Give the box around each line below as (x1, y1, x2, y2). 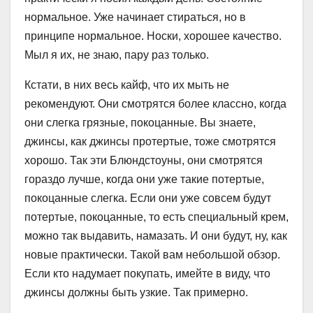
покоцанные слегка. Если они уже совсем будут (24, 192, 271, 205)
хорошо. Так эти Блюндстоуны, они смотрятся (24, 154, 263, 167)
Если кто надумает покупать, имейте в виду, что (24, 268, 270, 280)
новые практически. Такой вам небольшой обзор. (24, 249, 280, 261)
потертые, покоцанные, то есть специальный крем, (24, 211, 289, 224)
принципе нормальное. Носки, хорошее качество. (24, 30, 282, 43)
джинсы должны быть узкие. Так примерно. (24, 286, 248, 299)
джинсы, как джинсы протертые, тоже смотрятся (24, 136, 276, 148)
